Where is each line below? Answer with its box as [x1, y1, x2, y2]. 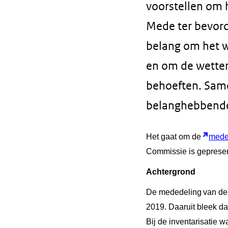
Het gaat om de [146, 132, 203, 141]
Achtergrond [146, 167, 195, 177]
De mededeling [146, 188, 202, 197]
